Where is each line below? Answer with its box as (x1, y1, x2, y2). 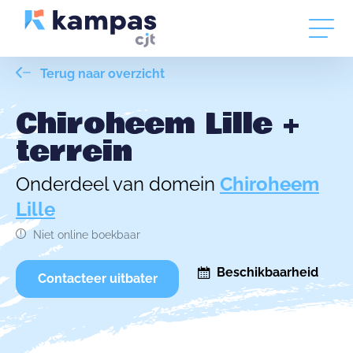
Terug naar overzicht (37, 66, 165, 81)
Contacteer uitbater (37, 271, 158, 286)
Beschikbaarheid (217, 265, 318, 280)
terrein (16, 130, 132, 173)
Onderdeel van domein (16, 173, 220, 195)
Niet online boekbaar (33, 229, 140, 241)
